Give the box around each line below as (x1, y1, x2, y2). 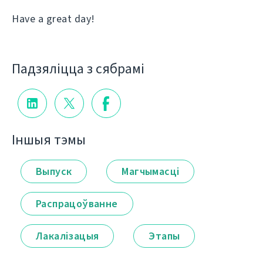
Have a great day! (12, 11, 95, 26)
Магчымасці (122, 164, 180, 179)
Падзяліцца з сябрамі (12, 59, 144, 79)
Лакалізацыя (36, 229, 99, 244)
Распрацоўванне (36, 197, 118, 211)
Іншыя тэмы (12, 130, 86, 150)
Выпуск (36, 164, 72, 179)
